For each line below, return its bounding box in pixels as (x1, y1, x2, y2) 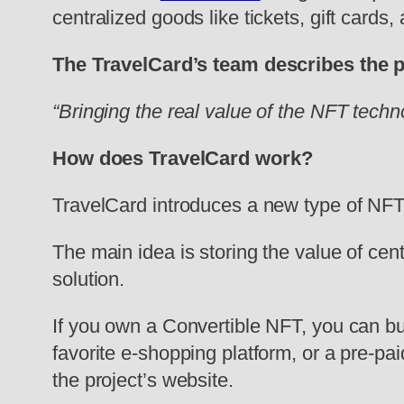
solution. (52, 268, 125, 291)
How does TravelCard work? (52, 147, 313, 170)
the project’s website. (52, 369, 234, 392)
